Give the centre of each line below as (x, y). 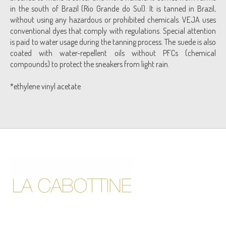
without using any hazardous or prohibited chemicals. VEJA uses (113, 20)
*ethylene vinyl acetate (45, 87)
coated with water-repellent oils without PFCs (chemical (113, 53)
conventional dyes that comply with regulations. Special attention (113, 31)
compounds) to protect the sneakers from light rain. (90, 64)
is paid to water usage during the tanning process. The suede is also (113, 42)
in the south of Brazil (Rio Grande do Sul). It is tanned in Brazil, (113, 9)
